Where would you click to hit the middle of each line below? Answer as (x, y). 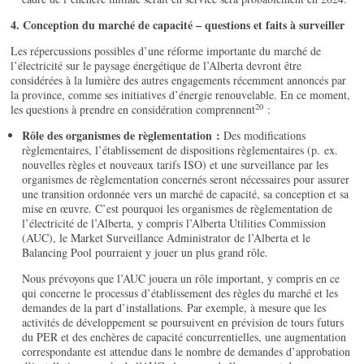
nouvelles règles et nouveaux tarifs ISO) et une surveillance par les (175, 165)
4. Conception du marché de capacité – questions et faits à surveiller (178, 25)
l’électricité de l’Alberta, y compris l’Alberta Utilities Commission (174, 223)
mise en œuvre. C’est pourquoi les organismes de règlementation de (178, 209)
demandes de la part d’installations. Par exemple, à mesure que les (174, 308)
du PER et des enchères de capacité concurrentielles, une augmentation (184, 337)
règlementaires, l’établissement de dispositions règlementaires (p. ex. (180, 150)
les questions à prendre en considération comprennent (133, 110)
